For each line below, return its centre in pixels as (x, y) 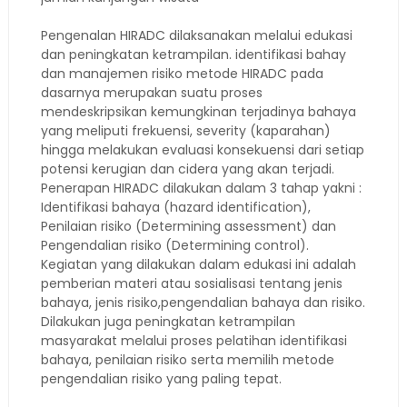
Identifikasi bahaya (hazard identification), (175, 207)
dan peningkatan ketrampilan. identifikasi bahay (193, 55)
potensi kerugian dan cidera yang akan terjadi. (187, 169)
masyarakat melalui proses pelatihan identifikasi (194, 341)
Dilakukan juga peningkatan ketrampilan (168, 322)
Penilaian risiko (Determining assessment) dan (188, 226)
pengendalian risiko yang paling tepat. (161, 379)
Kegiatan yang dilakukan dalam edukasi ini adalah (198, 264)
